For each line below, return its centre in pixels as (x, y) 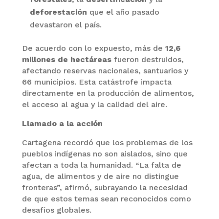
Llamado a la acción (62, 123)
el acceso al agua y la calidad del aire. (94, 104)
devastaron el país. (66, 24)
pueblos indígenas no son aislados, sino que (105, 153)
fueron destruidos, (149, 59)
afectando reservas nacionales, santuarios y (105, 70)
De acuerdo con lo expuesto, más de (93, 48)
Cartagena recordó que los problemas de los (107, 142)
